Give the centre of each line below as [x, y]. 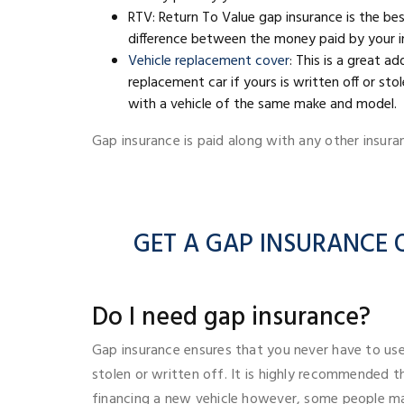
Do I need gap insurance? [231, 317]
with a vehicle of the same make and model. [262, 104]
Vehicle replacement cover [209, 61]
